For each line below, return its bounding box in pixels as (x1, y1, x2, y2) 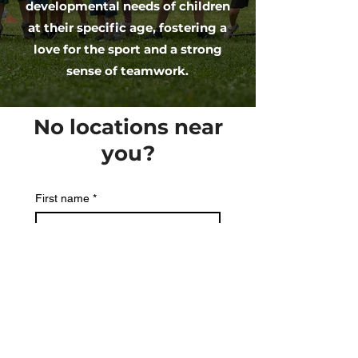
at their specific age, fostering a (28, 20, 227, 35)
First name (35, 192, 89, 205)
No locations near (33, 114, 223, 140)
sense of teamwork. (66, 63, 189, 78)
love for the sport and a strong (33, 42, 222, 57)
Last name (35, 244, 89, 257)
